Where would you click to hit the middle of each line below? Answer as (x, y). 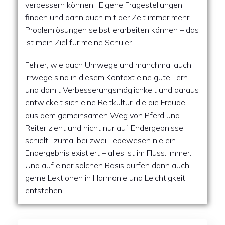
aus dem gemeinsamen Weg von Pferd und (102, 115)
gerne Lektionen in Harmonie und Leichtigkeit (105, 178)
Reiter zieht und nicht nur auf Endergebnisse (104, 128)
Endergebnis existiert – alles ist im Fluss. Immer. (108, 153)
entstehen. (44, 190)
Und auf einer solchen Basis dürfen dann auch (107, 165)
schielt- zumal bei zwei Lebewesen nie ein (100, 140)
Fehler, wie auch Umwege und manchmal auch (108, 65)
